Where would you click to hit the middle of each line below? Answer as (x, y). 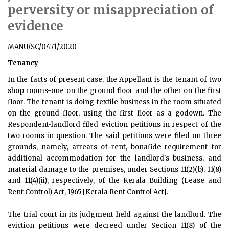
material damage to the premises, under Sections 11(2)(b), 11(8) (114, 169)
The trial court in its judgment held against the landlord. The (114, 214)
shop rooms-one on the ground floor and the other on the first (114, 91)
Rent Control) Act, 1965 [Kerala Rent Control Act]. (88, 192)
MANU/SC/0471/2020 (42, 47)
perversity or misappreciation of (111, 10)
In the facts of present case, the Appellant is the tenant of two (114, 79)
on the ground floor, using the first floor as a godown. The (114, 113)
